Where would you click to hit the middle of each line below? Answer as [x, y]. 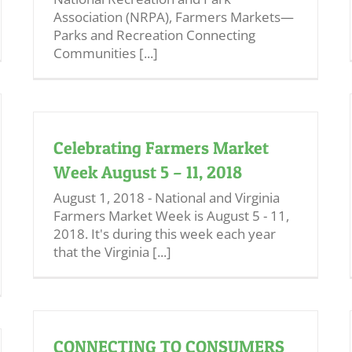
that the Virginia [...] [112, 252]
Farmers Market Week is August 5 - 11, [171, 216]
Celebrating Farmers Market [161, 148]
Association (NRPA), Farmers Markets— [174, 17]
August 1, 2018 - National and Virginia [167, 198]
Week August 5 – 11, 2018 [148, 172]
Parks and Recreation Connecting [154, 35]
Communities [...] [106, 53]
